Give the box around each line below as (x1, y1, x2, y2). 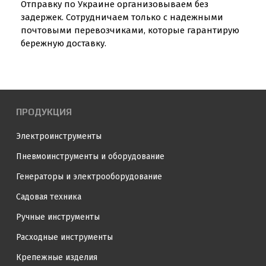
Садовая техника (16, 192, 81, 202)
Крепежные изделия (16, 252, 97, 262)
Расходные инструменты (16, 232, 113, 242)
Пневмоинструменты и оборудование (16, 151, 164, 161)
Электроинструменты (16, 131, 102, 141)
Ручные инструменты (16, 212, 100, 222)
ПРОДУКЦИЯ (16, 107, 72, 117)
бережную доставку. (21, 38, 106, 49)
